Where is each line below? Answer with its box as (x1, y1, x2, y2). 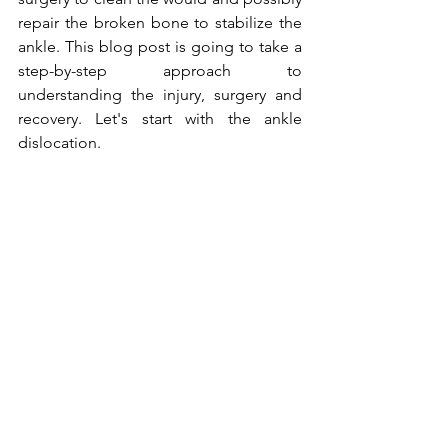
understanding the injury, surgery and (18, 85, 302, 104)
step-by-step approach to (18, 61, 302, 80)
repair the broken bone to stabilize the (18, 13, 302, 32)
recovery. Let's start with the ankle (18, 109, 302, 128)
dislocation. (18, 133, 101, 152)
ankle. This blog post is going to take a (18, 37, 302, 56)
